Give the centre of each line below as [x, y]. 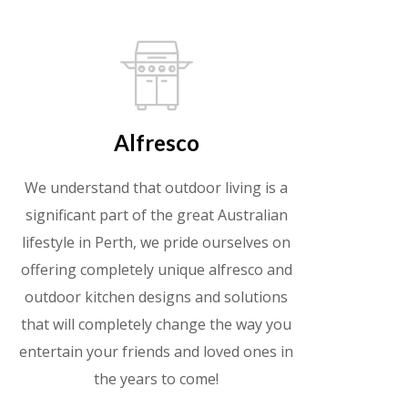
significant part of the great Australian [156, 214]
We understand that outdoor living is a [157, 187]
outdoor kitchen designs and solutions [157, 296]
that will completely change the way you [157, 324]
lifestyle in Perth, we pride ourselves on [157, 242]
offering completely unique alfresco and [156, 269]
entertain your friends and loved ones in [157, 351]
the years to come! [157, 378]
